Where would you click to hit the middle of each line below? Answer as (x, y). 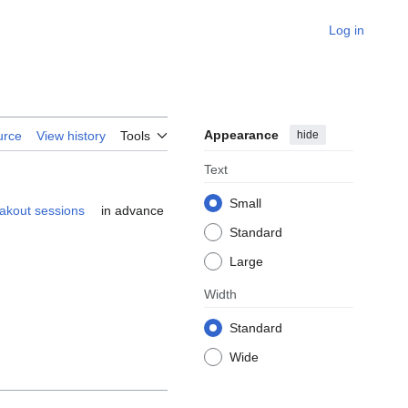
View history (71, 136)
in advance (131, 211)
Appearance (241, 135)
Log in (347, 30)
